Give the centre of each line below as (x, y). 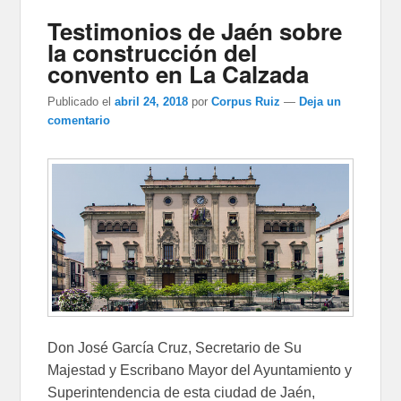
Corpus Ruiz (246, 101)
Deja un (320, 101)
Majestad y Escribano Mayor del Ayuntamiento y (200, 370)
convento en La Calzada (179, 73)
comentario (79, 120)
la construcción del (153, 52)
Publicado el (80, 101)
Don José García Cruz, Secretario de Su (175, 347)
